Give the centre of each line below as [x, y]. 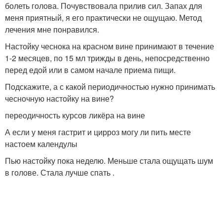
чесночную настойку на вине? [59, 98]
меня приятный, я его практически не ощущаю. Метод [103, 17]
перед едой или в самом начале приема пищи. [90, 70]
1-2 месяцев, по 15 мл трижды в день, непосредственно [107, 58]
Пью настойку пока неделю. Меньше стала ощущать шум [109, 160]
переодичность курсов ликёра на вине [75, 115]
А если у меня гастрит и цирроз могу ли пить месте [98, 132]
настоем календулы [41, 144]
